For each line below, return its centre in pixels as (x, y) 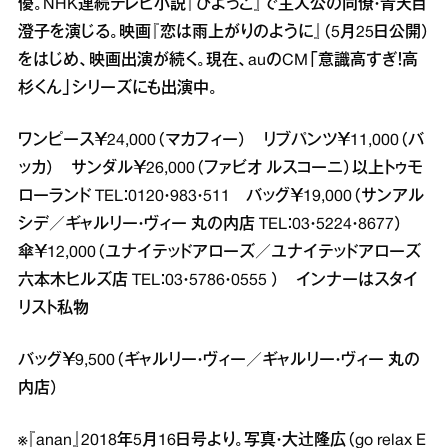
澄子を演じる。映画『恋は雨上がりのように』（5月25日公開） (224, 33)
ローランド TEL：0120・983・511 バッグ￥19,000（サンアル (221, 197)
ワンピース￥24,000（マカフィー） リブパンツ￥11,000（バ (221, 141)
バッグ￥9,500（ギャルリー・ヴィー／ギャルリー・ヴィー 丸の (219, 361)
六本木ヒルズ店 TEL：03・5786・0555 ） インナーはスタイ (218, 281)
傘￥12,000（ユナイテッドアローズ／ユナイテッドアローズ (219, 253)
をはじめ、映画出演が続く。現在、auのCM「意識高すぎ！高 (218, 61)
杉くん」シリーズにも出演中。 (118, 89)
